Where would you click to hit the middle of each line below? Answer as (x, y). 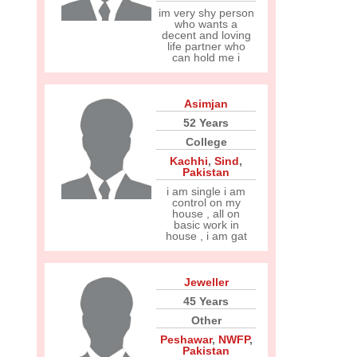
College (206, 142)
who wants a (206, 24)
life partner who (206, 46)
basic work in (206, 225)
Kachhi (189, 161)
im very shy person (206, 13)
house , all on (206, 214)
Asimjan (206, 104)
